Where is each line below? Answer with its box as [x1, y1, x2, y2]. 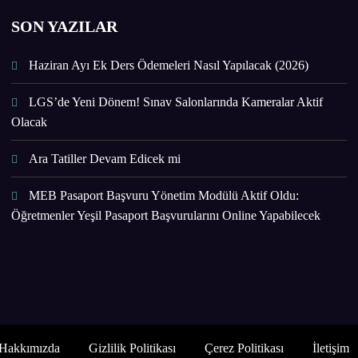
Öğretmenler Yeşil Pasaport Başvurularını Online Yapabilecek [11, 208, 321, 222]
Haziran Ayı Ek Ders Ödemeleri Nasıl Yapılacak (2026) [29, 58, 309, 72]
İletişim [312, 341, 349, 356]
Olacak [11, 114, 48, 129]
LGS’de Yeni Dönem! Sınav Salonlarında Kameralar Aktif [29, 94, 324, 109]
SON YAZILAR [11, 17, 118, 35]
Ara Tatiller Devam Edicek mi [29, 151, 181, 165]
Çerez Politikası [204, 341, 284, 356]
